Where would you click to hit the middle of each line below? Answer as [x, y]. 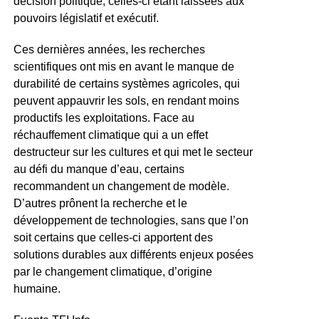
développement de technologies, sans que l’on [131, 220]
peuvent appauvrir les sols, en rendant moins [126, 100]
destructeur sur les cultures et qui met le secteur [133, 152]
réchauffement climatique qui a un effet [110, 135]
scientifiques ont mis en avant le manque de [124, 66]
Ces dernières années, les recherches [109, 49]
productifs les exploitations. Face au [104, 117]
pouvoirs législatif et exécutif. [86, 18]
